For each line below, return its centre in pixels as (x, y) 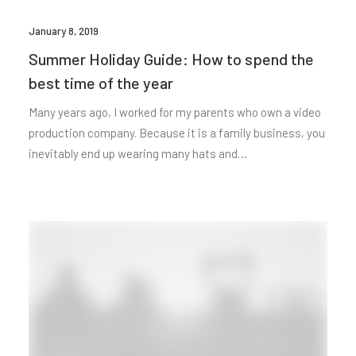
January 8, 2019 (64, 31)
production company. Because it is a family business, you (177, 132)
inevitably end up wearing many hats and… (138, 153)
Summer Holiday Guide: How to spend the (171, 58)
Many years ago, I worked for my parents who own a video (175, 112)
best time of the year (101, 82)
